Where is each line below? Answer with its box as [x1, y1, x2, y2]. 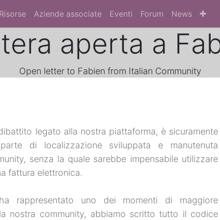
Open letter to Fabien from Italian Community [19, 66, 201, 76]
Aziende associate [34, 9, 102, 19]
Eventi [110, 9, 133, 19]
